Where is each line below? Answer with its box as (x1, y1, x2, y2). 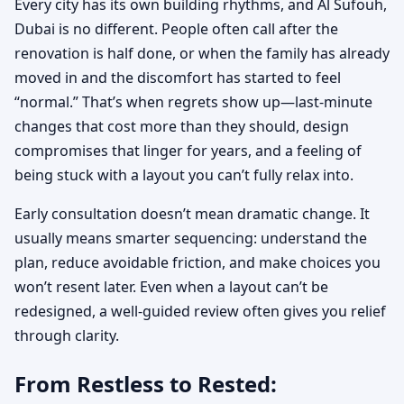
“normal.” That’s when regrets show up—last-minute (14, 92, 372, 113)
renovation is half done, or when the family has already (14, 43, 390, 64)
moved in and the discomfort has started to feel (14, 68, 341, 88)
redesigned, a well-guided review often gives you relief (14, 301, 386, 322)
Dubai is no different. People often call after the (14, 19, 338, 40)
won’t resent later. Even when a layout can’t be (14, 277, 328, 298)
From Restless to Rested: (14, 368, 277, 399)
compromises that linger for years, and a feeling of (14, 141, 362, 161)
